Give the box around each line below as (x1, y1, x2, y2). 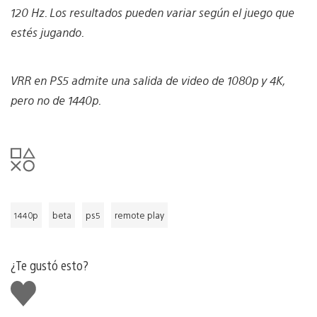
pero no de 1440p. (11, 92, 101, 108)
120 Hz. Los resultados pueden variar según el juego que (11, 4, 294, 20)
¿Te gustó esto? (11, 256, 88, 273)
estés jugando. (11, 24, 84, 40)
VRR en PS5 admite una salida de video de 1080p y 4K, (11, 72, 284, 88)
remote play (115, 209, 164, 221)
